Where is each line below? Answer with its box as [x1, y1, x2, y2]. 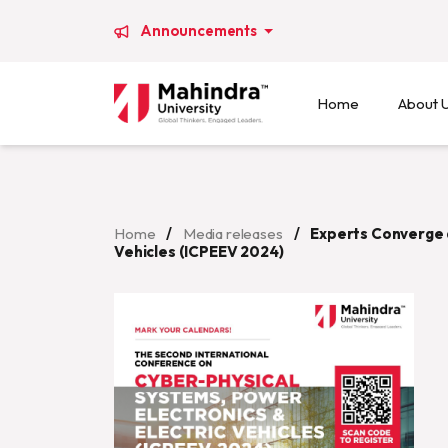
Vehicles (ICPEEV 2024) [114, 242, 284, 261]
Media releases [182, 224, 283, 243]
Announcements [140, 21, 260, 40]
